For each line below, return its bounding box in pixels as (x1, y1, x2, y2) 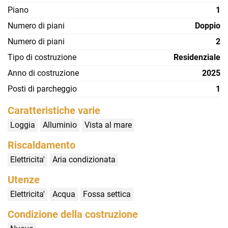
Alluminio (43, 120, 77, 130)
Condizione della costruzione (8, 208, 138, 221)
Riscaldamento (8, 139, 75, 152)
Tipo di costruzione (8, 52, 76, 63)
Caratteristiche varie (8, 104, 100, 117)
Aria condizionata (52, 155, 116, 165)
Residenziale (174, 52, 220, 63)
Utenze (8, 174, 40, 186)
